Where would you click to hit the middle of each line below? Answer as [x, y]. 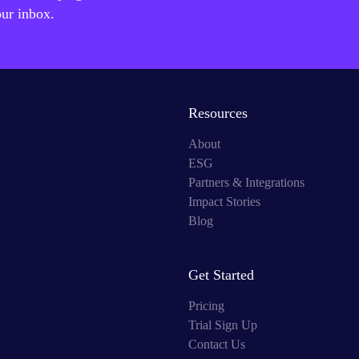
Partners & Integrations [246, 182]
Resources [218, 113]
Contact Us [216, 344]
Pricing [206, 306]
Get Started [221, 275]
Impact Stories [224, 202]
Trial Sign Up [222, 325]
